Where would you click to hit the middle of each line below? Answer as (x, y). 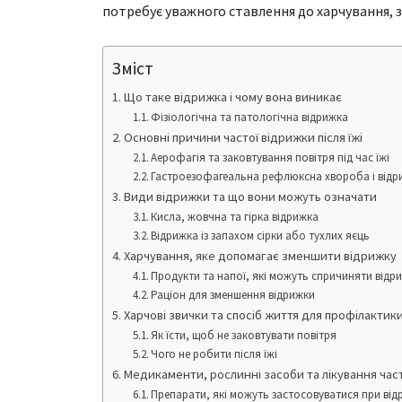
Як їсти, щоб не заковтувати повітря (244, 336)
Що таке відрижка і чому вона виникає (232, 97)
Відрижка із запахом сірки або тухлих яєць (261, 236)
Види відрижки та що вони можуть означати (250, 197)
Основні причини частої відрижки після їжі (243, 138)
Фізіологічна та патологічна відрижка (250, 118)
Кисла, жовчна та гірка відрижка (235, 217)
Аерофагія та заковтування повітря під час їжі (271, 158)
